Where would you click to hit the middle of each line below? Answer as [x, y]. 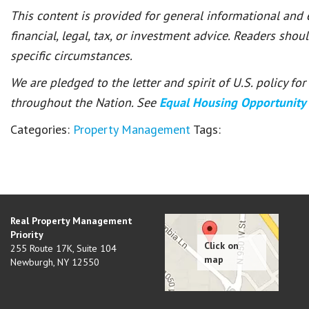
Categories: [42, 129]
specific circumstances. [71, 56]
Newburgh [32, 262]
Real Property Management [71, 221]
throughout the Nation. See [85, 102]
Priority [27, 235]
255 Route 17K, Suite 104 [63, 248]
